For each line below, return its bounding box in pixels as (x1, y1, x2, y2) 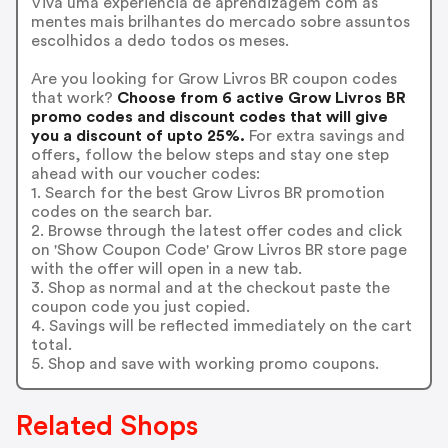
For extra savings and (244, 127, 405, 144)
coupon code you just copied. (30, 298, 250, 315)
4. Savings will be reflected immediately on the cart (30, 317, 412, 334)
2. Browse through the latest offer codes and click (30, 222, 402, 239)
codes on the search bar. (30, 203, 212, 220)
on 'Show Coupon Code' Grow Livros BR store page (30, 241, 407, 258)
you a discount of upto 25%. (30, 127, 245, 144)
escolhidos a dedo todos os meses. (30, 32, 289, 49)
